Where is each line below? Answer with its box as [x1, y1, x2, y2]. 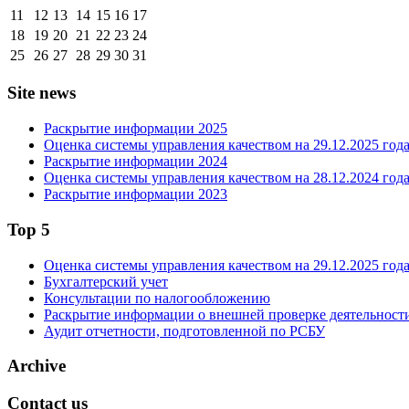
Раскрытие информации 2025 [44, 121, 227, 137]
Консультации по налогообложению [44, 289, 270, 306]
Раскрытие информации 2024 [44, 153, 227, 170]
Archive [7, 356, 66, 376]
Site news [7, 83, 76, 103]
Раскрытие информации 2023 [44, 186, 227, 203]
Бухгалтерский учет [44, 273, 168, 289]
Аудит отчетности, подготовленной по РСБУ [44, 322, 325, 339]
